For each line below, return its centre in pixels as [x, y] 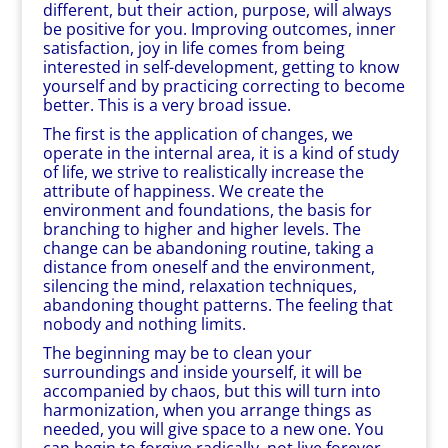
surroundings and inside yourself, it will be [202, 372]
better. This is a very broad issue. [166, 105]
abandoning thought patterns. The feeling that [217, 305]
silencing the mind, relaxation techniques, [199, 286]
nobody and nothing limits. [144, 324]
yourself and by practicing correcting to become [223, 86]
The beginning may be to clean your [177, 353]
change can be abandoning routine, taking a [208, 248]
